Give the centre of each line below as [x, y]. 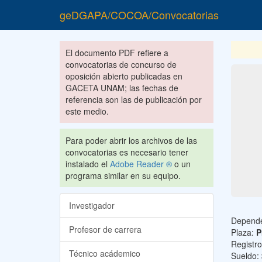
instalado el [88, 164]
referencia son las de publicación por [134, 99]
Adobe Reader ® [141, 164]
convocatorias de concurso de [121, 64]
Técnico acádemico [105, 253]
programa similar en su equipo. [123, 175]
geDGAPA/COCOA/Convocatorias [139, 15]
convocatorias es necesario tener [127, 152]
